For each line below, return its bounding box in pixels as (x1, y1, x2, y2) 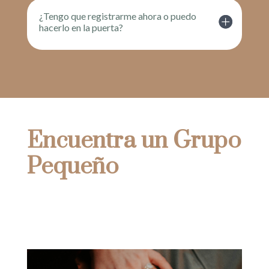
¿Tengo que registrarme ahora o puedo (38, 10, 196, 22)
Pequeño (26, 151, 119, 181)
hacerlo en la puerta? (38, 21, 123, 33)
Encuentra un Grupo (26, 125, 241, 156)
